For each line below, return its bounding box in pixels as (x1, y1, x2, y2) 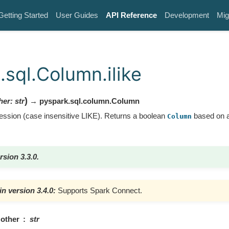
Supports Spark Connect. (57, 186, 142, 195)
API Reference (106, 11, 157, 19)
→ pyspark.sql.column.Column (27, 96, 140, 105)
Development (165, 11, 209, 19)
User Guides (56, 11, 98, 19)
